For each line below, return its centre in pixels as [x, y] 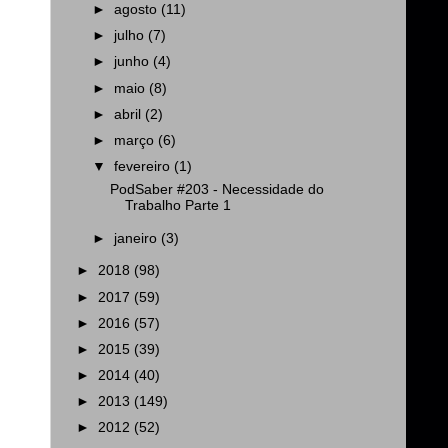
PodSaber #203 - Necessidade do [216, 189]
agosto [138, 10]
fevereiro [144, 166]
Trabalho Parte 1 [177, 205]
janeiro [138, 238]
